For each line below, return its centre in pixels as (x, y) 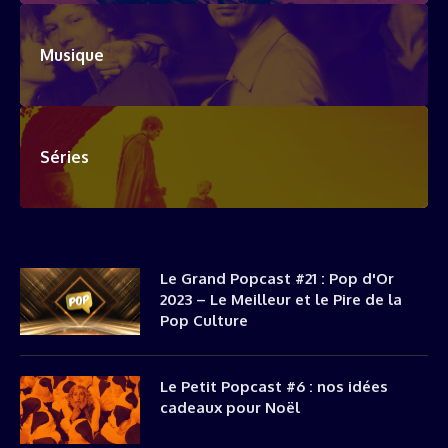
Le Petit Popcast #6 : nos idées (274, 386)
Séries (64, 156)
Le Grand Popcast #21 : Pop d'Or (277, 278)
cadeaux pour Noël (230, 407)
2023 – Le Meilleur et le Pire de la (281, 299)
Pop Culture (204, 320)
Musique (72, 54)
